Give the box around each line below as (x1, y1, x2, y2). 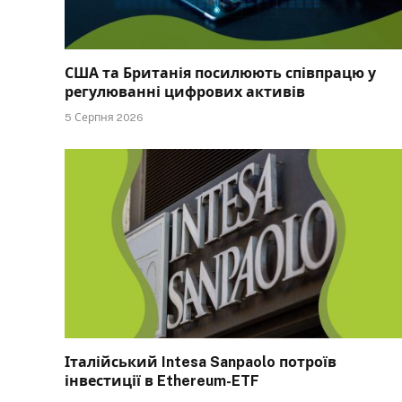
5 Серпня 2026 (65, 110, 144, 124)
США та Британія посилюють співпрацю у (65, 64, 376, 82)
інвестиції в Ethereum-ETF (65, 372, 259, 390)
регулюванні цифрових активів (65, 83, 305, 100)
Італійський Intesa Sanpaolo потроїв (65, 354, 336, 371)
